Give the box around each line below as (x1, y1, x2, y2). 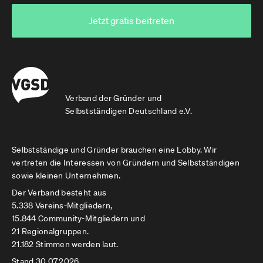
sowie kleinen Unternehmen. (12, 170, 121, 181)
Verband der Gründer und (65, 93, 162, 103)
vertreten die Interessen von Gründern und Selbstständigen (12, 157, 240, 168)
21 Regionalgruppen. (12, 226, 89, 237)
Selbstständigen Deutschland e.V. (65, 106, 192, 116)
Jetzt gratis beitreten (89, 15, 174, 26)
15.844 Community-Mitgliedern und (12, 213, 145, 224)
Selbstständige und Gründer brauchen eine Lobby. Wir (12, 144, 217, 155)
